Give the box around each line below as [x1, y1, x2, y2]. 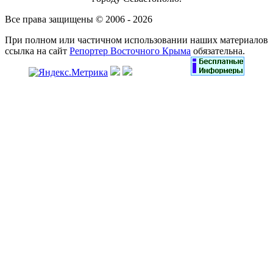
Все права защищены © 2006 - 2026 [5, 14, 152, 25]
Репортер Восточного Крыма [69, 46, 191, 57]
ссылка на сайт [5, 46, 69, 57]
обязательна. [191, 46, 245, 57]
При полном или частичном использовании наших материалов [5, 35, 268, 46]
